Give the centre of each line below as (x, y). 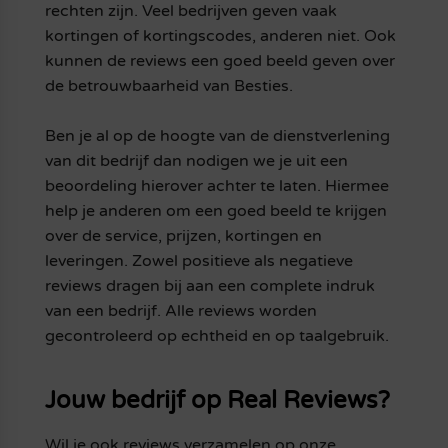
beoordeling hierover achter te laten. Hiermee (216, 185)
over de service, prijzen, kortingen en (183, 235)
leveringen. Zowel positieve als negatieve (198, 260)
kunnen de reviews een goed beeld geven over (219, 60)
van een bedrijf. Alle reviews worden (180, 310)
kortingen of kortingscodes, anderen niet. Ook (220, 35)
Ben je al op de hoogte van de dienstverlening (217, 135)
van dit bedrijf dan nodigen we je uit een (196, 160)
